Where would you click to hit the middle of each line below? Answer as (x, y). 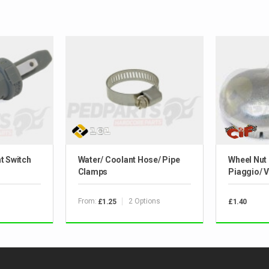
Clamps (93, 171)
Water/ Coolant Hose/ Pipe (129, 159)
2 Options (145, 201)
